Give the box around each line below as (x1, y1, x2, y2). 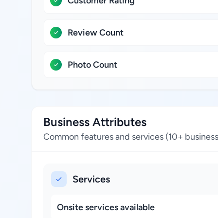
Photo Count (68, 59, 117, 70)
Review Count (68, 27, 124, 38)
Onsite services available (57, 202, 155, 213)
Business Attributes (43, 115, 146, 129)
